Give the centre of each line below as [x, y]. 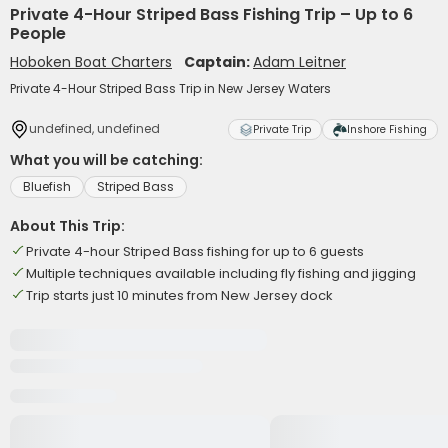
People [38, 33]
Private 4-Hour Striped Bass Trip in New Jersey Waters [170, 88]
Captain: [218, 62]
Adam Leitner [299, 62]
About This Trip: [67, 226]
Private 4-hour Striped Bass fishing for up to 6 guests [195, 251]
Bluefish [47, 186]
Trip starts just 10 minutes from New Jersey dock [179, 295]
